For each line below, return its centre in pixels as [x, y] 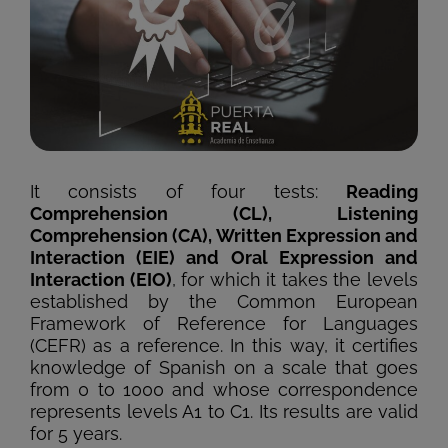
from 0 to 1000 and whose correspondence [224, 389]
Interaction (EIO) [101, 279]
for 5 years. [76, 433]
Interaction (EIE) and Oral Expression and [224, 257]
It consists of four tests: [188, 191]
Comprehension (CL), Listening [224, 213]
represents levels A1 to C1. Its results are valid [224, 411]
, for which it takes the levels [295, 279]
